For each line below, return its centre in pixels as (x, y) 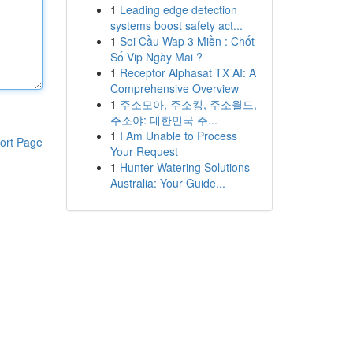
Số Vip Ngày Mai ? (156, 57)
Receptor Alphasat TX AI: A (188, 72)
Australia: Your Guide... (167, 183)
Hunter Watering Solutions (184, 167)
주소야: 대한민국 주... (163, 120)
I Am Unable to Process (178, 136)
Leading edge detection (178, 9)
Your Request (144, 151)
